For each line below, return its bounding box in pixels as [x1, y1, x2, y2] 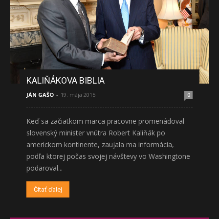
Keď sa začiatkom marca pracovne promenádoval [26, 116, 184, 126]
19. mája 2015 [61, 90, 95, 98]
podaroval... [26, 163, 63, 173]
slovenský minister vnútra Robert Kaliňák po [26, 128, 165, 137]
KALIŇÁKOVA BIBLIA [26, 75, 105, 86]
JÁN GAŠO [26, 90, 54, 98]
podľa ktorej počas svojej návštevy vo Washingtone [26, 151, 190, 161]
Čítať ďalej [34, 185, 62, 193]
